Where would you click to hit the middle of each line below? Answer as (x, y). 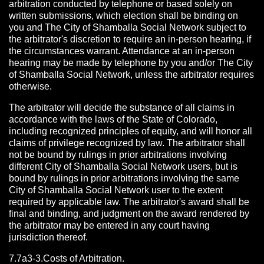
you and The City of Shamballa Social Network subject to (128, 27)
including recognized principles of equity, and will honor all (131, 131)
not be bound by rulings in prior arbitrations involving (118, 155)
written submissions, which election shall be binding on (123, 16)
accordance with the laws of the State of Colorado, (113, 119)
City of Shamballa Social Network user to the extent (116, 190)
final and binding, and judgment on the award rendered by (129, 214)
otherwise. (30, 86)
